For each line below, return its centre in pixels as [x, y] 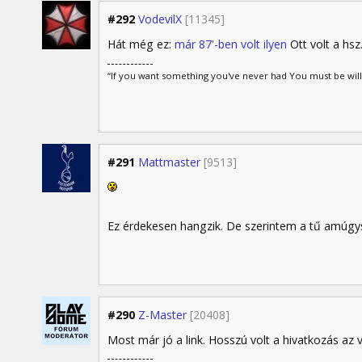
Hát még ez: [141, 44]
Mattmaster [169, 162]
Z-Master [162, 314]
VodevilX [160, 19]
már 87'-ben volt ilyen [231, 44]
